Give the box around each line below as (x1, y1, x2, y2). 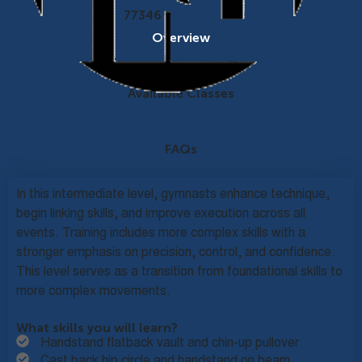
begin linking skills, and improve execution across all (16, 208, 305, 221)
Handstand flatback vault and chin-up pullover (40, 337, 299, 350)
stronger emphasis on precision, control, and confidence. (16, 246, 335, 259)
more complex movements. (16, 285, 170, 298)
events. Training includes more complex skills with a (16, 227, 305, 240)
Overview (152, 30, 210, 45)
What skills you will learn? (16, 320, 178, 335)
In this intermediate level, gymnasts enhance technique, (16, 188, 330, 201)
